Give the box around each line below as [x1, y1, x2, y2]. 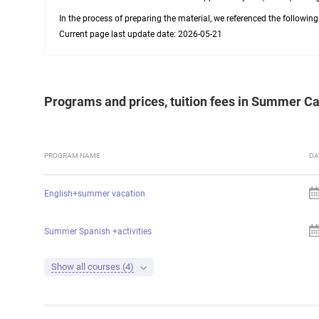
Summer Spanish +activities [44, 226, 152, 236]
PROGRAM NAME [44, 151, 100, 159]
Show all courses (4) [51, 261, 134, 272]
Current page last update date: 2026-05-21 [59, 29, 222, 39]
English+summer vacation [44, 188, 145, 199]
